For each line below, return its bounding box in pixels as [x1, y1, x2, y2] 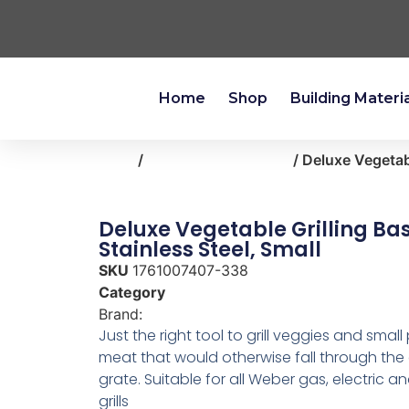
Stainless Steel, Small [98, 234, 321, 264]
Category [98, 282, 165, 301]
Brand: [98, 304, 147, 323]
